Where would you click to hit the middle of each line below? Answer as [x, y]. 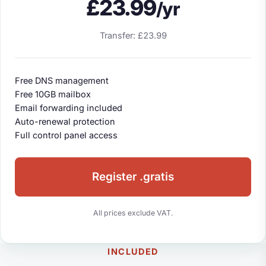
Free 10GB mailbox [53, 94]
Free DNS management [62, 80]
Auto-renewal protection [65, 121]
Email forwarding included [69, 107]
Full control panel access [66, 135]
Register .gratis [133, 177]
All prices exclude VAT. [133, 213]
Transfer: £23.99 [133, 36]
